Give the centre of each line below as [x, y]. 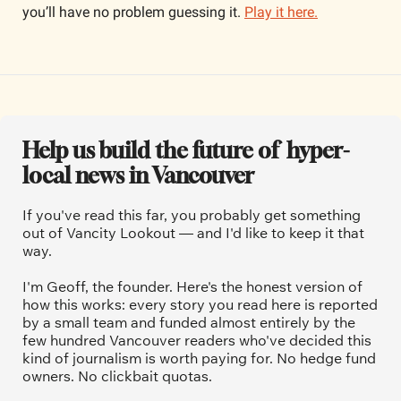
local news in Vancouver [138, 175]
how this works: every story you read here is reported [200, 304]
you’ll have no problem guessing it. [133, 12]
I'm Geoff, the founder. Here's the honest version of [192, 286]
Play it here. [281, 12]
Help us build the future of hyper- [186, 150]
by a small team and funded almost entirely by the [189, 322]
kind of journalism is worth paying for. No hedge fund [199, 358]
